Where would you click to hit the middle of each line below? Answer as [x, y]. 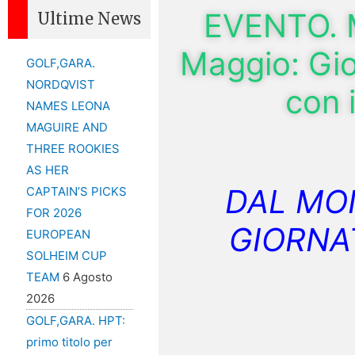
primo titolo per [69, 342]
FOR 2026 [53, 213]
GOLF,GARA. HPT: [75, 321]
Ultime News [90, 18]
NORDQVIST [60, 85]
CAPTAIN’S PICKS [76, 192]
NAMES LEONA [68, 106]
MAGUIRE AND [67, 128]
